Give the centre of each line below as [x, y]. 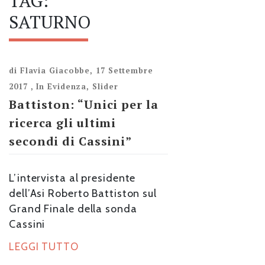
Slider [105, 87]
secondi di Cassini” [71, 141]
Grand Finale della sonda [73, 209]
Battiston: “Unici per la [84, 105]
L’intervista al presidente [72, 178]
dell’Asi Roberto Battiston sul [83, 194]
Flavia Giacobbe [55, 71]
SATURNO [50, 22]
